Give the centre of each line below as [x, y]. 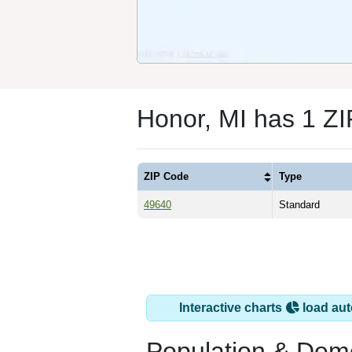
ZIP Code [166, 176]
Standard [299, 204]
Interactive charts [232, 307]
